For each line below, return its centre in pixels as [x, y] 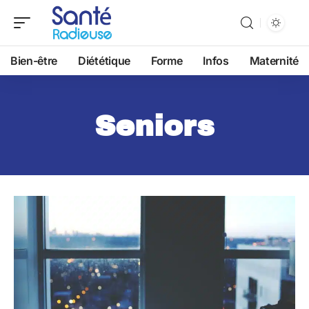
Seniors [154, 126]
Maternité [274, 61]
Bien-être [34, 61]
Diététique [104, 61]
